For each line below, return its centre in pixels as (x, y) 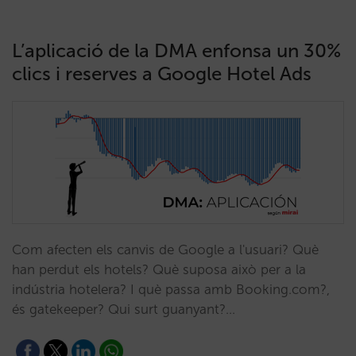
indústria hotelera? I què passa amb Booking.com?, (171, 289)
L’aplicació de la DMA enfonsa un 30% (176, 50)
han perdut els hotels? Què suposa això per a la (159, 269)
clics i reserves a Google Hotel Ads (162, 74)
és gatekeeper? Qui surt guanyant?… (124, 309)
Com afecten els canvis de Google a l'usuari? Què (165, 250)
